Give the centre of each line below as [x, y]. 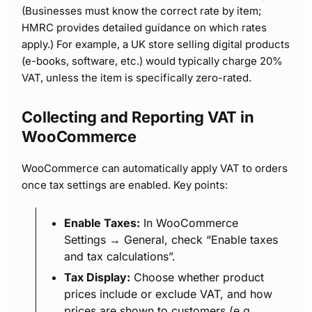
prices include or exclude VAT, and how [169, 294]
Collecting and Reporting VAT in [138, 117]
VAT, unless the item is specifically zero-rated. [137, 77]
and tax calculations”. [120, 256]
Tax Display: [97, 277]
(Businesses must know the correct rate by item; [142, 10]
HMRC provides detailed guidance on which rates [145, 27]
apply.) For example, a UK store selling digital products [156, 44]
